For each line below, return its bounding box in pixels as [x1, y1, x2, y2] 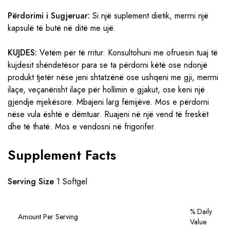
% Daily [190, 206, 212, 217]
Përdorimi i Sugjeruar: [8, 10, 90, 22]
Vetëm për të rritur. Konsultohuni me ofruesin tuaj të [37, 47, 218, 59]
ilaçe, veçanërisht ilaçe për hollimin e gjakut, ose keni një [8, 84, 205, 95]
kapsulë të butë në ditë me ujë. [8, 22, 116, 34]
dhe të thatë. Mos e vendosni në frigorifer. [8, 121, 156, 132]
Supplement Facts [8, 145, 116, 165]
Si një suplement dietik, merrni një [90, 10, 208, 22]
